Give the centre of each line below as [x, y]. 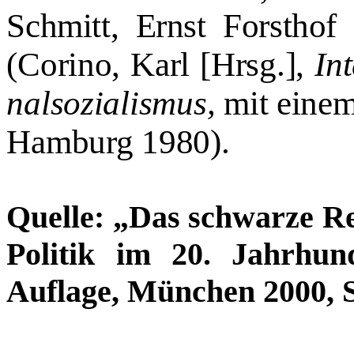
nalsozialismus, [115, 103]
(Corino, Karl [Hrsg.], [161, 64]
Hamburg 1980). [118, 141]
